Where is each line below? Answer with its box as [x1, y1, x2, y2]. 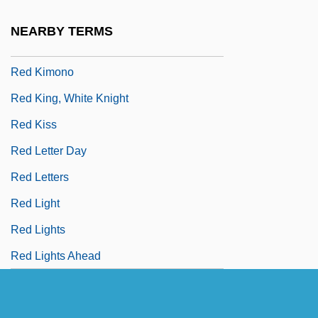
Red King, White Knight [11, 92, 128, 104]
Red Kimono [11, 65, 74, 78]
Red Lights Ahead [11, 249, 101, 262]
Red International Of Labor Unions [11, 13, 182, 26]
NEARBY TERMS [11, 24, 113, 39]
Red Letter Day [11, 144, 87, 157]
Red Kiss [11, 118, 57, 131]
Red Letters [11, 170, 69, 183]
